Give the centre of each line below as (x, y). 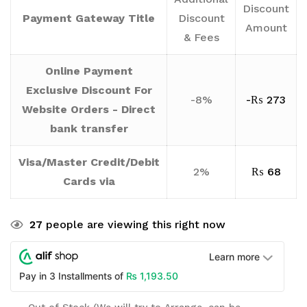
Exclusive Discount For (89, 90)
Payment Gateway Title (89, 18)
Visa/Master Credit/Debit (89, 162)
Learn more (235, 256)
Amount (266, 27)
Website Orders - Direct (89, 109)
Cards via (89, 181)
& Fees (201, 37)
